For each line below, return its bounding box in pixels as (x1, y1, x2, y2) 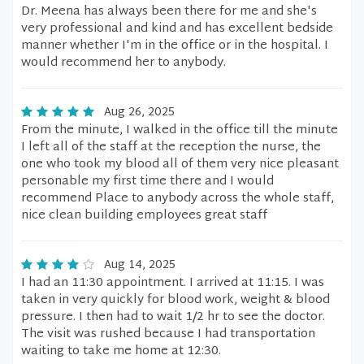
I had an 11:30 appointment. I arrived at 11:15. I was (21, 272, 324, 294)
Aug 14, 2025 (104, 255, 175, 275)
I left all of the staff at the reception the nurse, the (21, 136, 321, 158)
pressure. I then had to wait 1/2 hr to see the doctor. (21, 306, 325, 328)
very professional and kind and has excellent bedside (21, 18, 333, 40)
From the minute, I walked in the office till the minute (21, 119, 338, 141)
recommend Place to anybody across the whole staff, (21, 188, 334, 210)
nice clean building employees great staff (21, 205, 267, 227)
